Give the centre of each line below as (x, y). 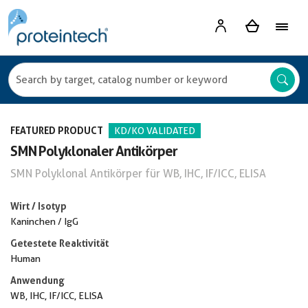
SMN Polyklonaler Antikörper (94, 151)
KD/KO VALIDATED (155, 131)
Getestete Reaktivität (59, 243)
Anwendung (37, 280)
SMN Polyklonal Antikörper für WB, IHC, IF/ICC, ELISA (138, 174)
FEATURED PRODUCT (57, 130)
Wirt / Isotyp (38, 206)
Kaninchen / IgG (44, 221)
